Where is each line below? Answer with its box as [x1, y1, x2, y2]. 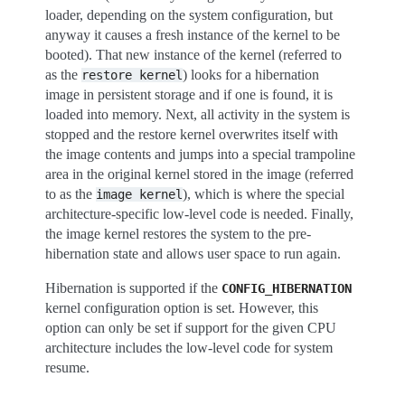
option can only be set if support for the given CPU [45, 320, 336, 335]
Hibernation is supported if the [45, 280, 221, 296]
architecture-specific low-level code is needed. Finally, [45, 206, 353, 221]
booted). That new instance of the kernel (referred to [45, 47, 342, 62]
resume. [45, 360, 89, 375]
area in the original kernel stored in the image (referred [45, 166, 353, 182]
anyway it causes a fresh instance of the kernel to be [45, 27, 340, 42]
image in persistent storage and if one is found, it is [45, 87, 333, 102]
